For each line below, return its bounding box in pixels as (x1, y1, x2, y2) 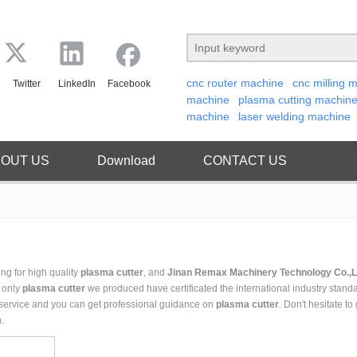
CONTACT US (203, 154, 287, 167)
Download (97, 154, 155, 167)
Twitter (13, 77, 41, 89)
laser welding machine (238, 110, 351, 123)
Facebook (108, 77, 151, 89)
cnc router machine (186, 76, 284, 89)
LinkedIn (58, 77, 96, 89)
